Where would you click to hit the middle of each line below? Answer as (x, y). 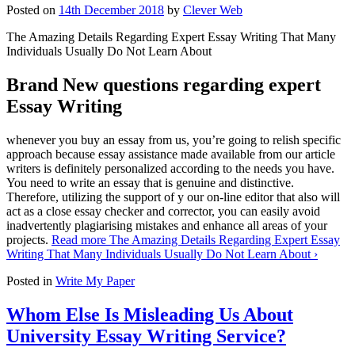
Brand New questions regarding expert (164, 84)
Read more (80, 239)
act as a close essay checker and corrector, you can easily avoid (163, 211)
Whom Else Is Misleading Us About (150, 314)
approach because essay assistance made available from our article (171, 154)
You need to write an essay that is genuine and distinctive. (150, 182)
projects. (29, 239)
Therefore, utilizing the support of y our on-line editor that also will (173, 197)
